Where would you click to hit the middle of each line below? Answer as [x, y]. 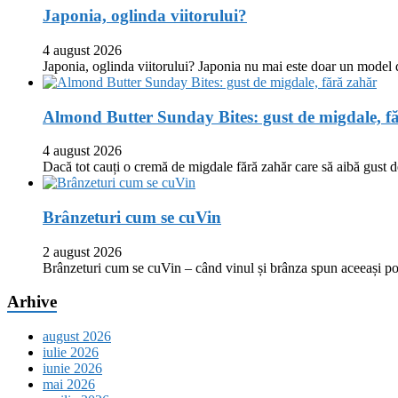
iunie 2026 [72, 369]
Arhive [32, 302]
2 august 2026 [82, 251]
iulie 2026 [71, 353]
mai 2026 [69, 385]
